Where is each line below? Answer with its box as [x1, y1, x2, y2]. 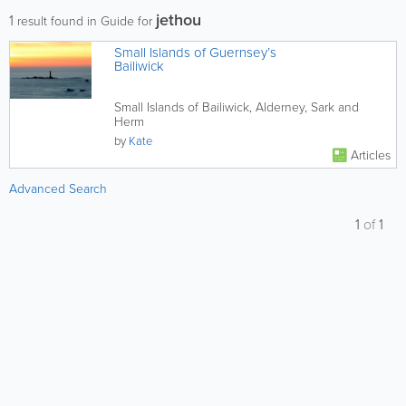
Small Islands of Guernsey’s [114, 43, 276, 63]
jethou [156, 8, 201, 32]
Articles [351, 145, 391, 165]
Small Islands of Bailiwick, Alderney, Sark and [114, 98, 359, 117]
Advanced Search [9, 179, 107, 198]
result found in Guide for [14, 12, 156, 31]
